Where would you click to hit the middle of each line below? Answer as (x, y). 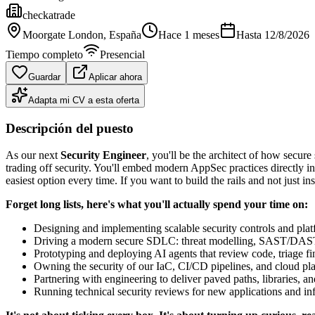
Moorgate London (63, 34)
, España (122, 34)
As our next (33, 155)
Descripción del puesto (70, 128)
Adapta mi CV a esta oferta (84, 100)
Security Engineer (103, 155)
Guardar (44, 77)
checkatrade (49, 15)
